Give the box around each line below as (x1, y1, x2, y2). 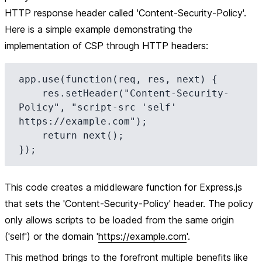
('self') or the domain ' (5, 230, 98, 242)
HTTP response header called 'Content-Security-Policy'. (5, 7, 246, 19)
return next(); (19, 130, 42, 141)
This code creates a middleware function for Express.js (5, 181, 242, 193)
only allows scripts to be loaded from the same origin (5, 214, 234, 226)
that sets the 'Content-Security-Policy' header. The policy (5, 198, 253, 209)
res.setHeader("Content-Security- (19, 88, 42, 99)
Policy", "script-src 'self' (19, 102, 177, 113)
